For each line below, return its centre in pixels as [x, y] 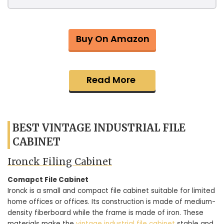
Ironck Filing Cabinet [60, 162]
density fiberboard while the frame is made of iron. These [105, 212]
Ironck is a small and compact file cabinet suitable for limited [111, 190]
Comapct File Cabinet [48, 179]
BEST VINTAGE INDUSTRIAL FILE [99, 128]
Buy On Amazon [112, 39]
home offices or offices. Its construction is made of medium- [111, 201]
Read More [111, 80]
